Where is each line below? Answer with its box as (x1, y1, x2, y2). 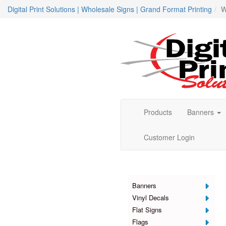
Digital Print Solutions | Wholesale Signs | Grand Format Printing (8, 4, 212, 14)
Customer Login (144, 132, 195, 142)
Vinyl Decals (132, 193, 169, 202)
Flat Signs (132, 205, 162, 214)
